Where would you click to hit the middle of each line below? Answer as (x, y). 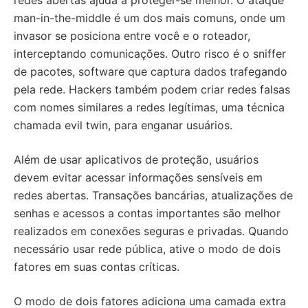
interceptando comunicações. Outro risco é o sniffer (150, 54)
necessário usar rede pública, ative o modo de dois (147, 249)
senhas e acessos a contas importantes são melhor (147, 213)
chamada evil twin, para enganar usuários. (123, 125)
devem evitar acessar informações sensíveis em (138, 177)
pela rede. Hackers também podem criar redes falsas (152, 89)
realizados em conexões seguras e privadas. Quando (151, 231)
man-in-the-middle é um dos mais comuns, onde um (150, 18)
